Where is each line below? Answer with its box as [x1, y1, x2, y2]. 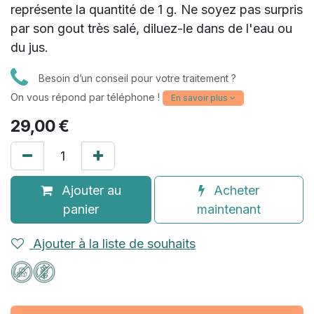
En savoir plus [169, 93, 230, 104]
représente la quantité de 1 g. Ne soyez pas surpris [11, 2, 303, 18]
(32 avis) [109, 34, 148, 48]
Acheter [210, 183, 260, 198]
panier [63, 202, 100, 217]
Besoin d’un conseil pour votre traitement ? [38, 72, 236, 85]
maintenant [197, 202, 261, 217]
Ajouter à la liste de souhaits [29, 236, 196, 252]
